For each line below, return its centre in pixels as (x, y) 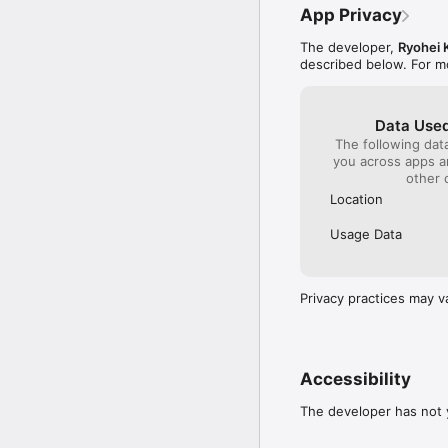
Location (356, 199)
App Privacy (351, 15)
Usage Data (366, 234)
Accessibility (355, 379)
